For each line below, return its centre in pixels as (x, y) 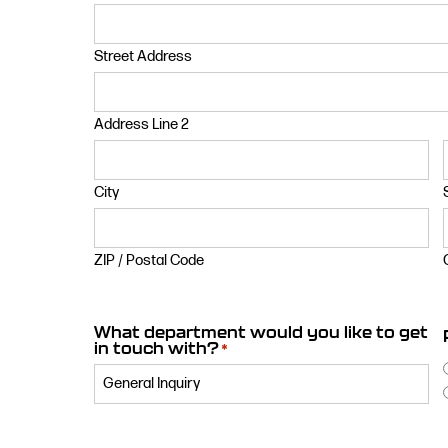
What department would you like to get (261, 332)
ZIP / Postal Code (149, 261)
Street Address (143, 57)
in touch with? (157, 348)
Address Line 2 (142, 125)
